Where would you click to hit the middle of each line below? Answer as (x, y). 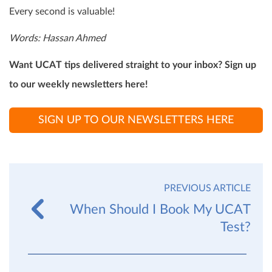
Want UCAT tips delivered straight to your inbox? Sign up (133, 65)
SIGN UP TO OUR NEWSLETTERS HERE (136, 120)
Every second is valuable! (62, 11)
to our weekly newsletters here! (79, 84)
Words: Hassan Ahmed (57, 38)
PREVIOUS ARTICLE (207, 188)
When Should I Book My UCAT (160, 209)
